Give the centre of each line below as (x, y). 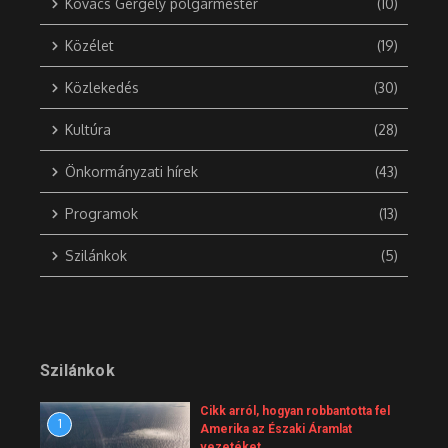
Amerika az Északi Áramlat (276, 429)
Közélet (89, 46)
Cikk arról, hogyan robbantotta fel (295, 411)
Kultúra (88, 130)
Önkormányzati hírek (131, 172)
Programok (101, 214)
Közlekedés (102, 88)
